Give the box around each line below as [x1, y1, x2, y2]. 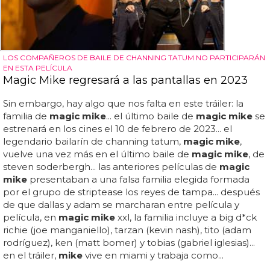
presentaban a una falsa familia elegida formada [27, 174, 250, 186]
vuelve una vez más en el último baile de [3, 148, 192, 160]
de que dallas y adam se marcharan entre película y [3, 199, 239, 211]
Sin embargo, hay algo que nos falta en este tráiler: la [3, 98, 243, 110]
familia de [3, 110, 49, 122]
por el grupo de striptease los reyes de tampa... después [3, 186, 260, 198]
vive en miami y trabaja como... [83, 250, 224, 262]
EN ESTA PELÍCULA [3, 63, 72, 73]
